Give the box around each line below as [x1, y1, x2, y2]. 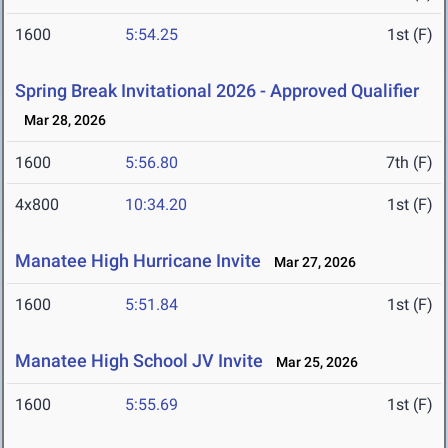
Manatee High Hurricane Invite [15, 250, 261, 272]
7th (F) [386, 153, 433, 173]
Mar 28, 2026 [15, 112, 106, 129]
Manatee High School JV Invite [15, 350, 263, 372]
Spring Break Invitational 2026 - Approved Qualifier [15, 80, 419, 102]
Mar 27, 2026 [265, 254, 356, 271]
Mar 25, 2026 [267, 354, 358, 371]
